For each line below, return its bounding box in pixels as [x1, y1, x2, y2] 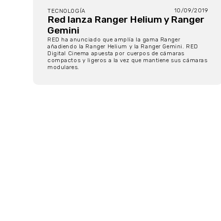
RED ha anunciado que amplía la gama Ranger [47, 36, 181, 43]
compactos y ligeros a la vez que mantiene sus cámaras [47, 57, 208, 64]
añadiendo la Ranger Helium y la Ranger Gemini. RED [47, 43, 198, 50]
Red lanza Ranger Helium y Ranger [47, 14, 204, 26]
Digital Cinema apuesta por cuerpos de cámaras [47, 50, 184, 57]
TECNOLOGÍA [47, 7, 86, 15]
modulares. [47, 64, 81, 71]
